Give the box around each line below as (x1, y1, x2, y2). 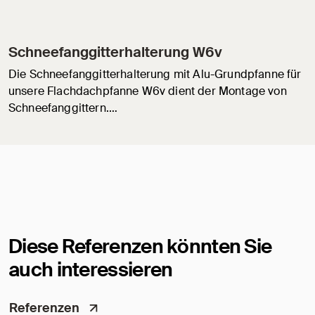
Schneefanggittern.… (8, 101, 118, 116)
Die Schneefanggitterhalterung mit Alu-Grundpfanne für (8, 67, 302, 82)
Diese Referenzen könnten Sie (8, 233, 272, 260)
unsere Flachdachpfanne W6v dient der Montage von (8, 84, 287, 99)
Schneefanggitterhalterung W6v (8, 43, 222, 62)
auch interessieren (8, 257, 173, 283)
